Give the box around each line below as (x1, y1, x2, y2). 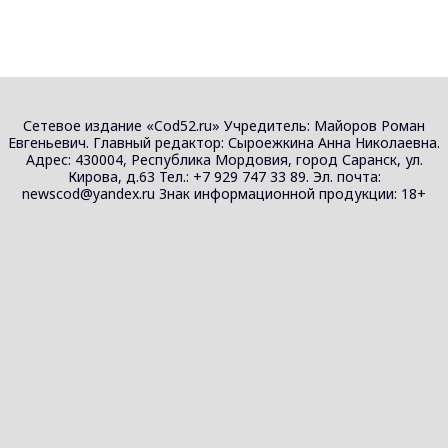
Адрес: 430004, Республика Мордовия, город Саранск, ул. (25, 150, 423, 169)
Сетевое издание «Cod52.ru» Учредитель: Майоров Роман (23, 116, 425, 135)
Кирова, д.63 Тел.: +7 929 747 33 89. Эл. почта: (67, 167, 381, 186)
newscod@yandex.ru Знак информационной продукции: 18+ (22, 184, 426, 203)
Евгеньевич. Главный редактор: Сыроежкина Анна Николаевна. (8, 133, 440, 152)
